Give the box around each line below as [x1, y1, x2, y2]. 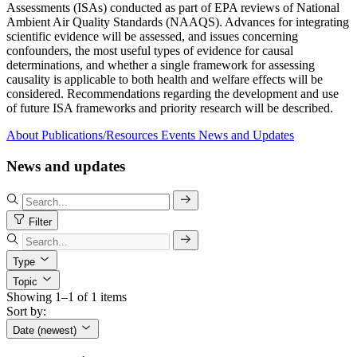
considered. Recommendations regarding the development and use [6, 87, 339, 101]
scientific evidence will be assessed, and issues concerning [6, 29, 298, 44]
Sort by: [6, 304, 46, 318]
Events [161, 128, 195, 143]
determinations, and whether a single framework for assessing [6, 58, 315, 73]
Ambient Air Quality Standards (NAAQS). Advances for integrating [6, 15, 349, 29]
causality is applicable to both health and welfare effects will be [6, 73, 323, 87]
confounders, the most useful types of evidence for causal [6, 44, 293, 58]
